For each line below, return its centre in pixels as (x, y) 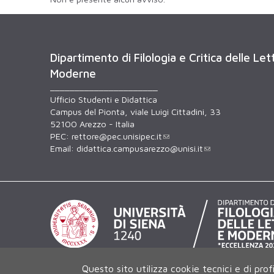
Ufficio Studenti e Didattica (104, 99)
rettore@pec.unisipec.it (117, 136)
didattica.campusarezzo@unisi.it (140, 148)
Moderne (73, 73)
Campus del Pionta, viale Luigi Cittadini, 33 (135, 111)
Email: (63, 148)
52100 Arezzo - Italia (92, 124)
